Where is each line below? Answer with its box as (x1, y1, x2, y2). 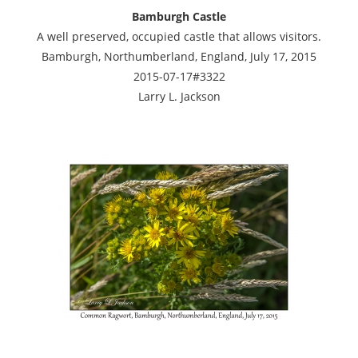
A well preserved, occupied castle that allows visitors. (37, 28, 321, 44)
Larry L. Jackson (137, 88, 221, 104)
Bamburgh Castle (132, 8, 226, 24)
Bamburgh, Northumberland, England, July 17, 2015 (42, 48, 316, 64)
